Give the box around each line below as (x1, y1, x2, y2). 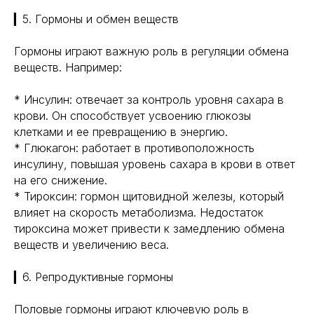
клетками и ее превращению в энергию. (14, 125, 228, 139)
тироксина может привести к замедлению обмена (14, 221, 285, 235)
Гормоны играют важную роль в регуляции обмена (14, 44, 289, 58)
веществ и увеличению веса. (14, 238, 169, 252)
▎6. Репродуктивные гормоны (14, 270, 173, 284)
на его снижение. (14, 173, 107, 187)
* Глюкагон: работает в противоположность (14, 141, 254, 155)
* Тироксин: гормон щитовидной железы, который (14, 189, 284, 203)
